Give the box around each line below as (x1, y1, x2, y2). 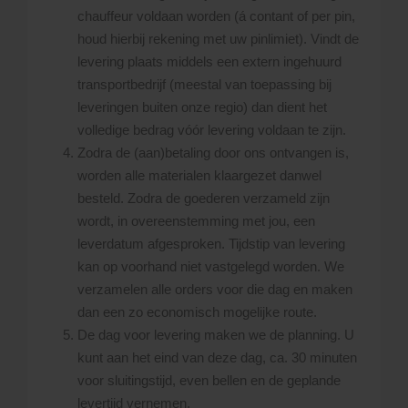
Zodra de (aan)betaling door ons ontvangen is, (77, 145, 349, 161)
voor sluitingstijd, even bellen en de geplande (77, 372, 341, 389)
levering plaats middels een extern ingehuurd (77, 54, 342, 70)
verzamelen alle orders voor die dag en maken (77, 281, 352, 298)
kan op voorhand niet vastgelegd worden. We (77, 259, 344, 275)
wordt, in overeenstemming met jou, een (77, 213, 315, 229)
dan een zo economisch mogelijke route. (77, 304, 317, 321)
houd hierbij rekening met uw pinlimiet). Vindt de (77, 31, 359, 47)
